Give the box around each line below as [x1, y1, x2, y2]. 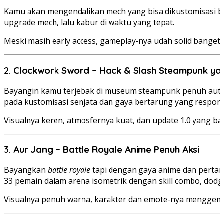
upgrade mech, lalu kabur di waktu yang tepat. [4, 17, 174, 28]
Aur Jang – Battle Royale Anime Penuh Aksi [13, 143, 199, 156]
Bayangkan [4, 165, 48, 176]
